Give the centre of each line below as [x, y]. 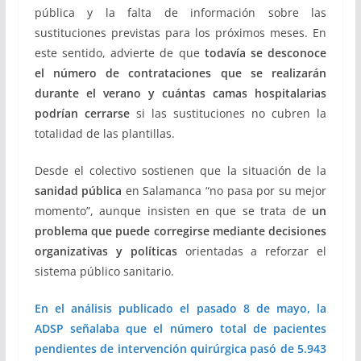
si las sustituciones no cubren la [228, 113]
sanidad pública [78, 190]
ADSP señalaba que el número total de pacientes [180, 328]
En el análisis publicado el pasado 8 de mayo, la [180, 308]
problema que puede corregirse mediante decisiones [180, 230]
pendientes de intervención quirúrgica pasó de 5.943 [180, 348]
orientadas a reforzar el [252, 251]
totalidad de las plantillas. [104, 133]
